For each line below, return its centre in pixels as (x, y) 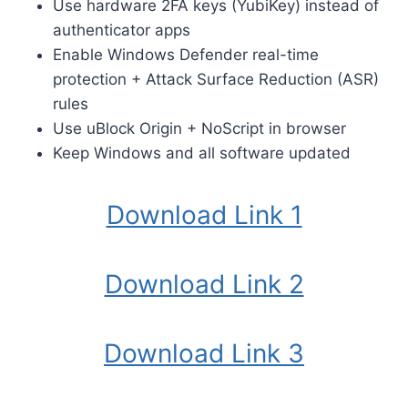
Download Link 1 (204, 215)
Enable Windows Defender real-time (186, 55)
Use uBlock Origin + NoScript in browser (199, 128)
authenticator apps (122, 30)
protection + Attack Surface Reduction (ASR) (216, 79)
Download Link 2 (204, 284)
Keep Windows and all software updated (202, 153)
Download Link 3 (204, 353)
